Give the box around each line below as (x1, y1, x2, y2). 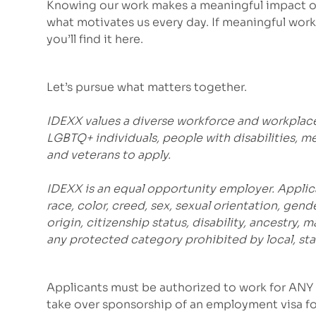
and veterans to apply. (47, 147, 171, 163)
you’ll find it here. (47, 32, 143, 47)
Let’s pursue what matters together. (47, 80, 250, 95)
